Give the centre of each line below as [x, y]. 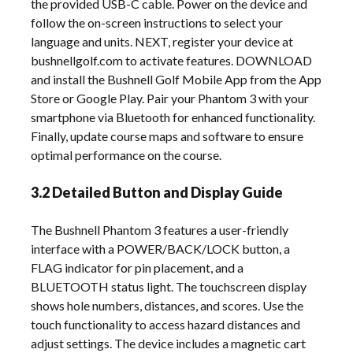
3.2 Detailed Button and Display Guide [157, 192]
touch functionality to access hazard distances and [166, 324]
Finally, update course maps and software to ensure [167, 136]
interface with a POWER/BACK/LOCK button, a [161, 248]
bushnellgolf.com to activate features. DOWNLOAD [172, 60]
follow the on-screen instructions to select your [157, 22]
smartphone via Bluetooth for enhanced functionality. [173, 117]
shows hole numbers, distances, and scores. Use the [167, 305]
